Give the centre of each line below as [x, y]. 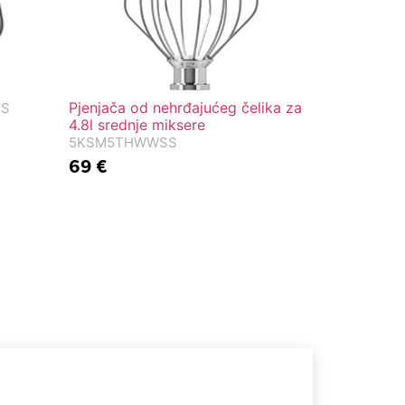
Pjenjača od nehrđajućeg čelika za [185, 107]
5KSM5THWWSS [123, 142]
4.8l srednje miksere [137, 124]
